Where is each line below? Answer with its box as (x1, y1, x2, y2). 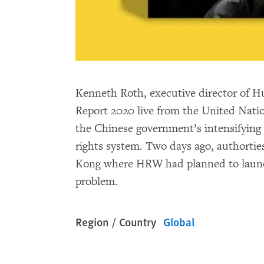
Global (163, 214, 194, 230)
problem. (75, 174, 118, 189)
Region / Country (75, 214, 156, 230)
